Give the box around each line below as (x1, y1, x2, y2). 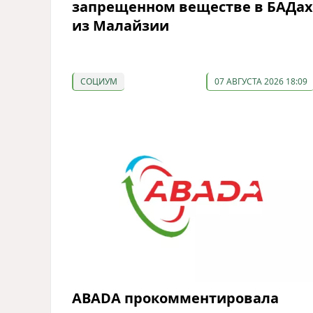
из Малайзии (72, 16, 169, 36)
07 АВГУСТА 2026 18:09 (214, 75, 307, 88)
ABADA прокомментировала (72, 288, 279, 307)
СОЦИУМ (80, 75, 117, 88)
